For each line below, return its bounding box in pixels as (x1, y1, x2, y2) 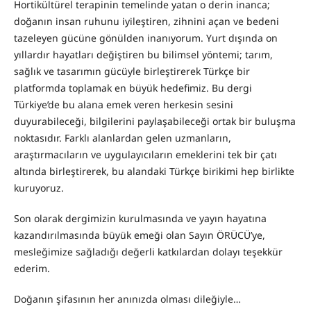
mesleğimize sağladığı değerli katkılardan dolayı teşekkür (13, 245, 283, 259)
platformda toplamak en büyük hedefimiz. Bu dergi (13, 81, 252, 95)
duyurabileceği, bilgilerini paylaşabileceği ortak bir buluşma (13, 115, 296, 128)
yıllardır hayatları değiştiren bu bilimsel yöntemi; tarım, (13, 48, 273, 62)
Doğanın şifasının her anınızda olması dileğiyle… (13, 292, 241, 306)
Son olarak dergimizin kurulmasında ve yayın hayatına (13, 212, 267, 226)
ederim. (13, 262, 50, 276)
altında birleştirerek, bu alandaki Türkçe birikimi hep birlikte (13, 165, 294, 178)
